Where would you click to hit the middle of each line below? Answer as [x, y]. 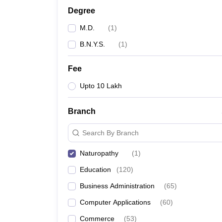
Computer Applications [115, 202]
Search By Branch [111, 133]
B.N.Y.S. [92, 44]
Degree [82, 11]
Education [95, 169]
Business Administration [117, 186]
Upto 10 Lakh [101, 86]
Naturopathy [99, 153]
